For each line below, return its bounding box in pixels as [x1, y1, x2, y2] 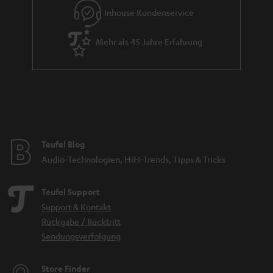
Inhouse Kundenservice [104, 6, 194, 18]
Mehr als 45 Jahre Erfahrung [95, 35, 202, 47]
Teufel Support [41, 186, 100, 198]
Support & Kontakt [41, 201, 111, 213]
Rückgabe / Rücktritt [41, 216, 121, 227]
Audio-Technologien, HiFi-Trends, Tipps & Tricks [41, 154, 225, 165]
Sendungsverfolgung [41, 230, 121, 242]
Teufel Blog [41, 138, 85, 151]
